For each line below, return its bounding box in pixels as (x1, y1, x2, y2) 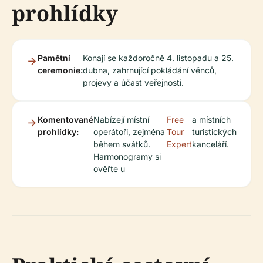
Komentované (38, 114, 93, 124)
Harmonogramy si (93, 151, 161, 161)
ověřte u (93, 164, 125, 174)
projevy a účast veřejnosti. (83, 77, 184, 87)
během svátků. (93, 139, 150, 149)
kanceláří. (192, 139, 229, 149)
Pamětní (38, 53, 70, 63)
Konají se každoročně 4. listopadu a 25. (83, 53, 234, 63)
